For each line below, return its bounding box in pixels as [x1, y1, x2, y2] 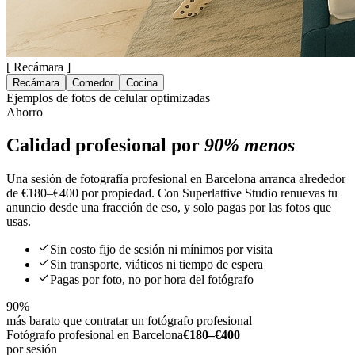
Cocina [126, 76, 158, 89]
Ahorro [6, 105, 43, 119]
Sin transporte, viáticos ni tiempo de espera [50, 258, 263, 272]
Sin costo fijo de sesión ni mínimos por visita [50, 242, 273, 257]
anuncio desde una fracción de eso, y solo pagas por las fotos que [6, 200, 331, 215]
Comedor [72, 76, 113, 89]
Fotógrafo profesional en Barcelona [6, 328, 183, 342]
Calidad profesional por [6, 135, 200, 156]
